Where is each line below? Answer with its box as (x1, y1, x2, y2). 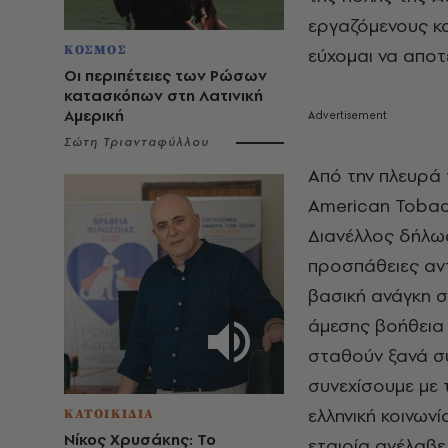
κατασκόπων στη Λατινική (64, 85, 263, 106)
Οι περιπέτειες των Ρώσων (64, 65, 267, 86)
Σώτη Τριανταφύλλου (64, 134, 210, 150)
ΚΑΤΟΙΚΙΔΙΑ (64, 406, 155, 422)
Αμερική (64, 105, 124, 126)
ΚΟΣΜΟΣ (64, 42, 127, 58)
